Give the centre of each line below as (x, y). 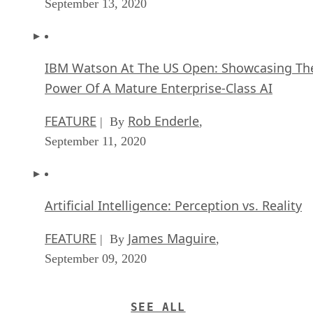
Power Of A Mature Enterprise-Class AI (159, 88)
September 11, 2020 (95, 141)
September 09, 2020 (96, 259)
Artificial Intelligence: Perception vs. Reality (173, 206)
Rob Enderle (163, 121)
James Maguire (172, 239)
